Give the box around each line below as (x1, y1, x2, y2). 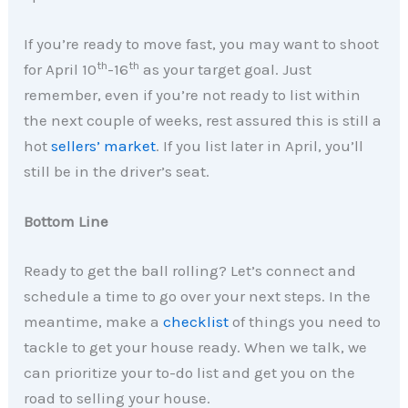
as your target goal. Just (139, 60, 312, 79)
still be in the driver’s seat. (24, 162, 210, 181)
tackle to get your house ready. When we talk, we (24, 337, 368, 356)
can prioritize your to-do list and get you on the (24, 362, 356, 382)
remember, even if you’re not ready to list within (24, 86, 362, 105)
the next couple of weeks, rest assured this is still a (24, 111, 382, 130)
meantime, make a (24, 311, 164, 331)
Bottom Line (24, 212, 109, 231)
